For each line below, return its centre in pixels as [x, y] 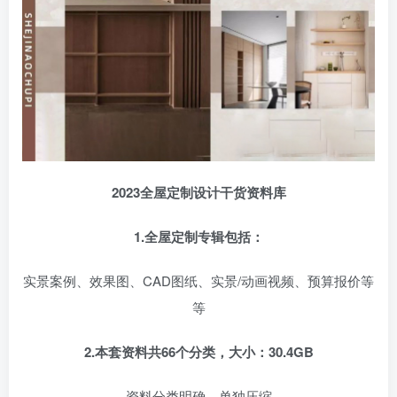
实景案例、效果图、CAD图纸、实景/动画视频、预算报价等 [198, 280]
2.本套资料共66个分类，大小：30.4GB [198, 351]
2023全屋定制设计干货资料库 [198, 192]
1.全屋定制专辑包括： [198, 236]
